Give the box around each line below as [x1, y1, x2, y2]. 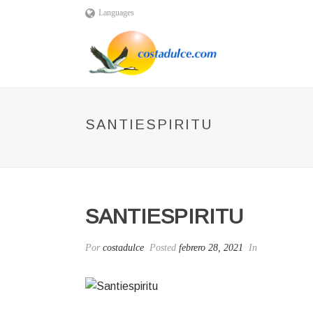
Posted [147, 242, 179, 253]
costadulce [103, 242, 144, 253]
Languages [98, 8, 134, 17]
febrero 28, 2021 [179, 242, 243, 253]
